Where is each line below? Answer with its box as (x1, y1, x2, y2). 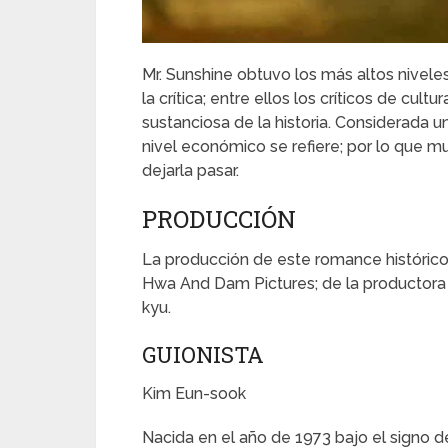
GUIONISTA (142, 339, 264, 369)
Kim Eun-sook (142, 383, 246, 403)
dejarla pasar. (142, 160, 239, 180)
